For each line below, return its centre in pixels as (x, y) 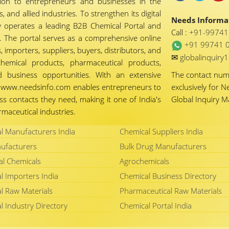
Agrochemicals (144, 161)
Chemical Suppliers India (161, 132)
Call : (180, 32)
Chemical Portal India (156, 206)
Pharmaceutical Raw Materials (171, 191)
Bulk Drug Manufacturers (163, 146)
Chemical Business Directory (168, 176)
